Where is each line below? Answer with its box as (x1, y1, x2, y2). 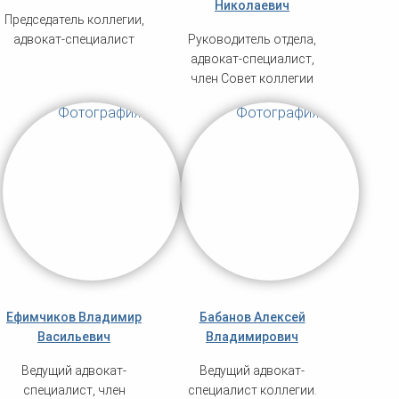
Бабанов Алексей (199, 310, 305, 325)
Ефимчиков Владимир (6, 310, 142, 325)
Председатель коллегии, (4, 12, 144, 28)
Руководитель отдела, (188, 32, 316, 47)
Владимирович (206, 330, 298, 345)
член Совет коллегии (191, 71, 313, 86)
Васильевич (37, 330, 110, 345)
